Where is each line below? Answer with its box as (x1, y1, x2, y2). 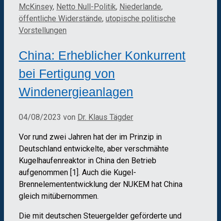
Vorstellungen (19, 25, 67, 35)
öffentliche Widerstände (19, 13, 102, 23)
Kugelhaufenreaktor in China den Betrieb (19, 156, 156, 166)
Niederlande (119, 1, 161, 11)
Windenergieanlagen (19, 85, 133, 99)
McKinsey (19, 1, 53, 11)
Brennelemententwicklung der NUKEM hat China (19, 180, 183, 189)
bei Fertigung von (19, 67, 115, 81)
